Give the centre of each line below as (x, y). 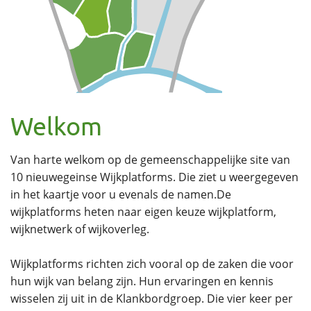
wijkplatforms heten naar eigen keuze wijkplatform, (143, 211)
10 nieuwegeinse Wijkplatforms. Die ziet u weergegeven (154, 177)
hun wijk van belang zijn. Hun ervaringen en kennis (142, 281)
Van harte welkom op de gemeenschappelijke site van (150, 159)
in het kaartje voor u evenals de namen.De (121, 194)
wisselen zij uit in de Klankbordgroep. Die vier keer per (152, 298)
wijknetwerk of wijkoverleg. (80, 229)
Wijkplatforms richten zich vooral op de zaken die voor (152, 263)
